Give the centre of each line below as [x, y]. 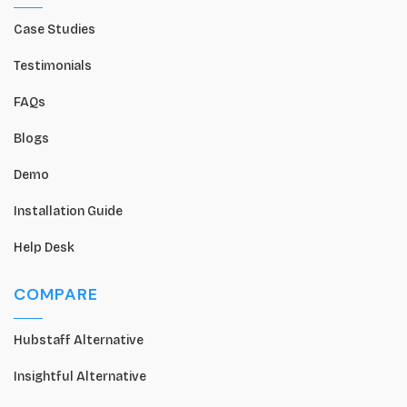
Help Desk [44, 248]
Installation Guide [68, 212]
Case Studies [55, 30]
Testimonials [53, 66]
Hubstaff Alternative [79, 341]
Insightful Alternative [80, 377]
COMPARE [56, 295]
